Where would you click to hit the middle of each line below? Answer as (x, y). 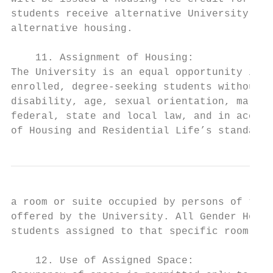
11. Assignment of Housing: (102, 58)
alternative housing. (72, 29)
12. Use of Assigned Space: (102, 261)
